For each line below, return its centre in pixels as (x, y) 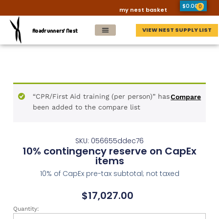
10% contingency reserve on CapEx (109, 151)
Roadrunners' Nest (55, 31)
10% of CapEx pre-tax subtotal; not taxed (109, 173)
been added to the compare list (86, 107)
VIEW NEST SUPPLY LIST (177, 30)
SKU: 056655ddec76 (109, 141)
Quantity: (26, 209)
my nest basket (143, 10)
